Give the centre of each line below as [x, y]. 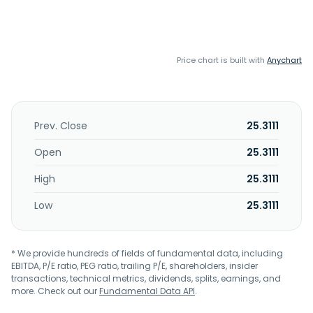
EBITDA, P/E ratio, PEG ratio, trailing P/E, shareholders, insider [134, 266]
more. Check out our [55, 291]
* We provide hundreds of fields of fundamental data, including [147, 253]
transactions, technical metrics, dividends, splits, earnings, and [146, 278]
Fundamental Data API [147, 291]
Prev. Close [61, 126]
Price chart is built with [222, 60]
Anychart [284, 60]
